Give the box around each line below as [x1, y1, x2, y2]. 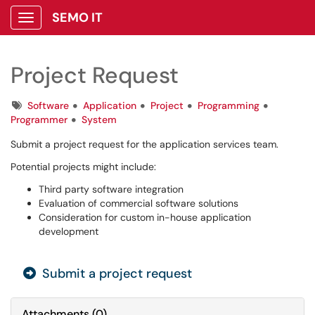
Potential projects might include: [11, 160, 156, 173]
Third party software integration [39, 183, 184, 195]
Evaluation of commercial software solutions [39, 197, 238, 210]
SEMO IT [52, 9, 103, 26]
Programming [198, 99, 259, 112]
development [39, 225, 98, 238]
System [82, 113, 117, 126]
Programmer [11, 113, 67, 126]
